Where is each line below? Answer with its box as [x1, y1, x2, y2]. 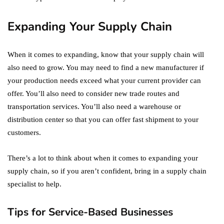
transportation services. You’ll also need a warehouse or [7, 102, 181, 111]
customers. [7, 128, 41, 137]
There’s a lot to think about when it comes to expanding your [7, 154, 198, 162]
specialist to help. [7, 180, 61, 188]
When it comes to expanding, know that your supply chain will [7, 50, 204, 59]
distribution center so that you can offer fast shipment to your [7, 115, 198, 124]
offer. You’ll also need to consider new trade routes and [7, 89, 179, 98]
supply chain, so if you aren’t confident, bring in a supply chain [7, 167, 206, 175]
